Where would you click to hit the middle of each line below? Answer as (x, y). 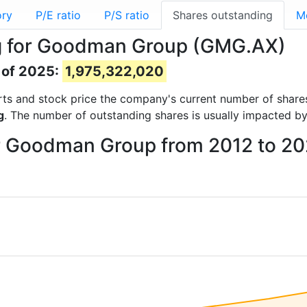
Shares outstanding (223, 15)
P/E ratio (58, 15)
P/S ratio (127, 15)
